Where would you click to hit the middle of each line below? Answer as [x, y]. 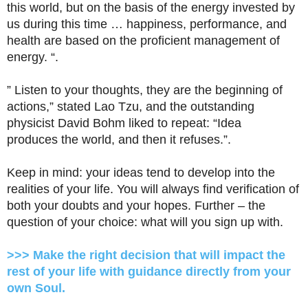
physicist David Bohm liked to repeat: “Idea [124, 123]
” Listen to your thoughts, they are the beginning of [145, 90]
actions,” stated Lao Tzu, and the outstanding [131, 107]
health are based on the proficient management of [143, 41]
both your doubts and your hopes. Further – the [136, 206]
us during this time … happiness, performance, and [147, 24]
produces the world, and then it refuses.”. [119, 140]
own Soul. [36, 288]
